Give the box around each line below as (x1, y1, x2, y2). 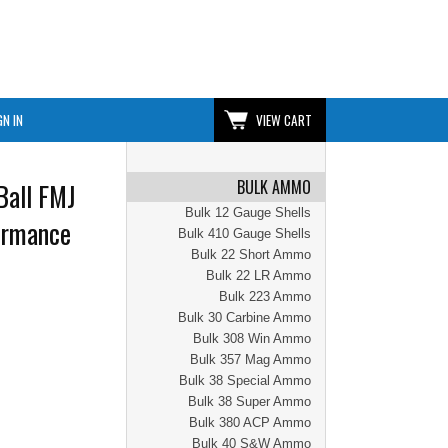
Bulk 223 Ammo (219, 289, 311, 304)
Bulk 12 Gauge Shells (185, 205, 311, 220)
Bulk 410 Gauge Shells (178, 226, 311, 241)
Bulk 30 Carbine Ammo (178, 310, 311, 325)
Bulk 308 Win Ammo (193, 331, 311, 346)
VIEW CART (256, 110, 312, 130)
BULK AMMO (237, 175, 311, 199)
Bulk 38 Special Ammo (179, 373, 311, 388)
